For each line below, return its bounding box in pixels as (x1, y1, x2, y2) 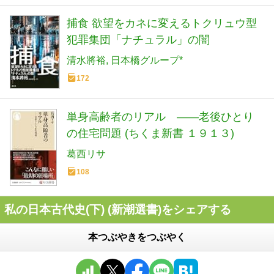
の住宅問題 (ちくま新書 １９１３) (67, 127, 234, 140)
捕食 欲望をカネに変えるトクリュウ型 (67, 17, 257, 29)
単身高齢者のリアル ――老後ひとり (67, 111, 254, 124)
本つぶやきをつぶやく (88, 231, 186, 242)
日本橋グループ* (111, 54, 183, 65)
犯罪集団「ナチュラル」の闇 (67, 33, 210, 46)
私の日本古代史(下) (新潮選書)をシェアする (4, 202, 231, 216)
